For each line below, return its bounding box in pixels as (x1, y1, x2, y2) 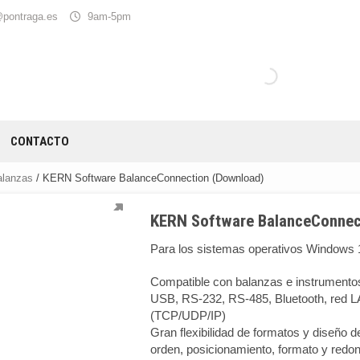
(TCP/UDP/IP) (150, 309, 227, 322)
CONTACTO (10, 134, 69, 149)
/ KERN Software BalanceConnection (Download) (33, 172, 264, 184)
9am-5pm (88, 10, 131, 22)
